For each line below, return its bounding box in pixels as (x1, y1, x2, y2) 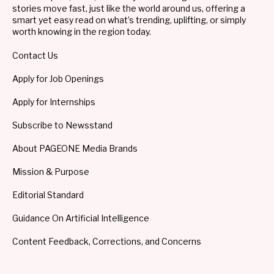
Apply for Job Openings (12, 73, 104, 84)
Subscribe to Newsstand (12, 120, 113, 131)
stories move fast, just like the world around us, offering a (12, 3, 245, 14)
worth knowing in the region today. (12, 26, 151, 37)
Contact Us (12, 50, 58, 61)
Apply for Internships (12, 97, 95, 108)
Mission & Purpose (12, 166, 89, 177)
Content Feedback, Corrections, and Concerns (12, 236, 201, 247)
